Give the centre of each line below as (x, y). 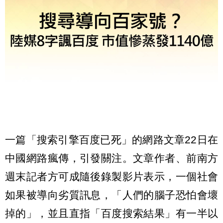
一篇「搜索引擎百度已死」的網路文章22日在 (111, 140)
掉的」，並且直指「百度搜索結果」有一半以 (111, 214)
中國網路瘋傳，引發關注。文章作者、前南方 (111, 158)
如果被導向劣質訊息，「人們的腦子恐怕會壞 (111, 195)
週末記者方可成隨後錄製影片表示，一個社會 (111, 177)
